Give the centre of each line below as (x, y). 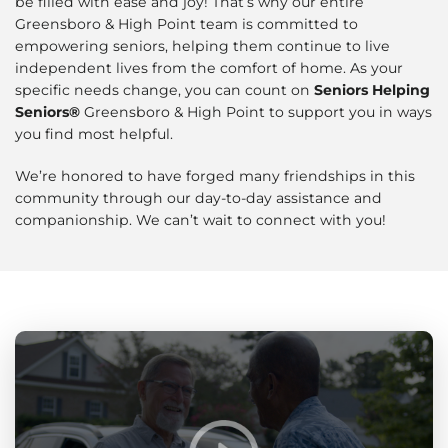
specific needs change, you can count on (164, 90)
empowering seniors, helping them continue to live (202, 46)
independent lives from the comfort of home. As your (209, 68)
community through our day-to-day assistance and (198, 198)
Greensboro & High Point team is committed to (186, 24)
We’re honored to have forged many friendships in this (215, 176)
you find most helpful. (94, 134)
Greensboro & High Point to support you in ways (256, 112)
